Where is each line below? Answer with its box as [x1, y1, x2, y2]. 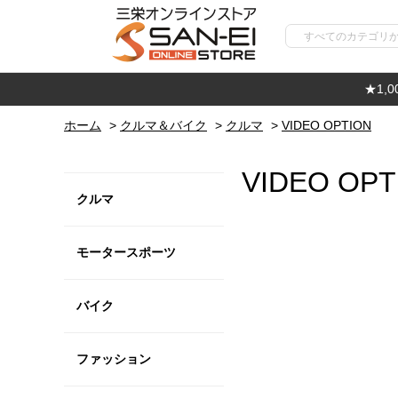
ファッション [76, 352, 151, 366]
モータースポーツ [76, 245, 176, 259]
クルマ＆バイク [120, 118, 207, 132]
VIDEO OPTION [282, 118, 371, 132]
